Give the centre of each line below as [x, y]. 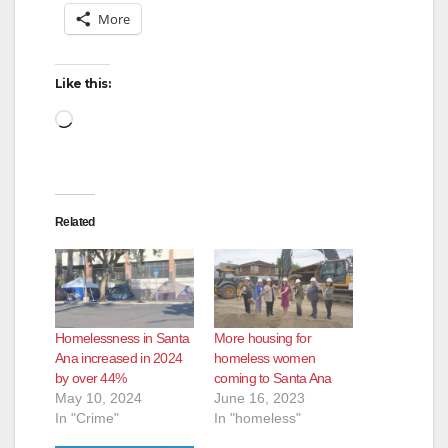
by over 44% [91, 378]
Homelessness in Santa [122, 338]
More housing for [262, 338]
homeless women [265, 358]
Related [75, 221]
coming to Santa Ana [273, 378]
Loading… [113, 116]
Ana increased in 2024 [119, 358]
